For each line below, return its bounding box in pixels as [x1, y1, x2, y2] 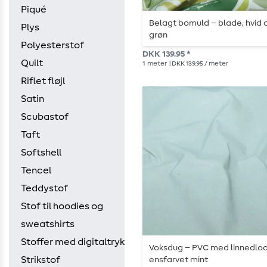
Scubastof [21, 112, 69, 122]
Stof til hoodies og [21, 201, 103, 211]
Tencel [21, 166, 51, 175]
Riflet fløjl [21, 76, 65, 86]
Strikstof [21, 255, 60, 265]
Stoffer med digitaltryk [21, 237, 125, 247]
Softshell [21, 148, 61, 157]
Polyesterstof [21, 41, 84, 50]
